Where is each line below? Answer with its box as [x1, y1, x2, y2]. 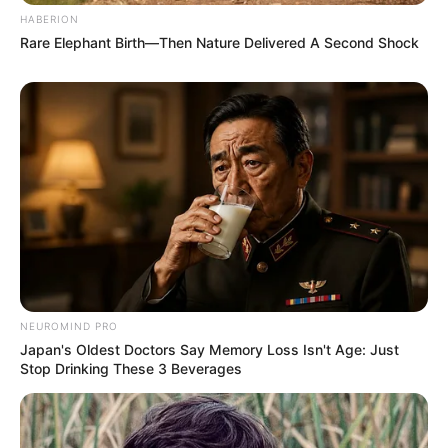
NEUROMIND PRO [20, 319, 118, 332]
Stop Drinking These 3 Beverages [20, 359, 242, 377]
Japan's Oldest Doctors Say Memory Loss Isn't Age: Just [20, 340, 399, 358]
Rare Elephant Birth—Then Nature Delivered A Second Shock [20, 33, 419, 51]
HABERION [20, 12, 79, 25]
